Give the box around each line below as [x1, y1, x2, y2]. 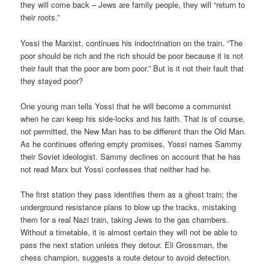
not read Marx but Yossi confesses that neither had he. [20, 163, 212, 175]
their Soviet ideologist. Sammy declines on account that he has [20, 150, 241, 162]
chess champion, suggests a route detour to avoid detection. [20, 251, 232, 263]
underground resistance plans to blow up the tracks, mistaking [20, 201, 237, 213]
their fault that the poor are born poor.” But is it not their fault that [20, 62, 244, 74]
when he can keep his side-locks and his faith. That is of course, [20, 112, 246, 124]
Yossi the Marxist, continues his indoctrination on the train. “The [20, 37, 243, 49]
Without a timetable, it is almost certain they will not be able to [20, 226, 238, 238]
